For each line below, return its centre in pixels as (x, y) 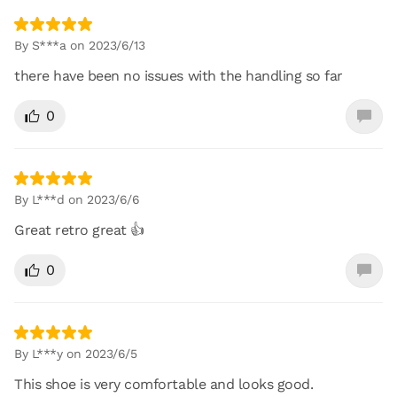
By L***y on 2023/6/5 (76, 353)
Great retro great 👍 (79, 230)
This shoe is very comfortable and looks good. (164, 384)
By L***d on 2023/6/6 (77, 199)
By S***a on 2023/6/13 (80, 45)
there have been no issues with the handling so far (179, 75)
